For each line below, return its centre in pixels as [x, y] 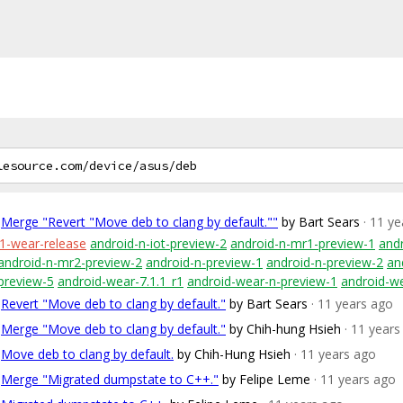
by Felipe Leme [266, 379]
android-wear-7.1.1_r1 [121, 281]
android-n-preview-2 [325, 262]
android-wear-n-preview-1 [262, 281]
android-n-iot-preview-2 [158, 243]
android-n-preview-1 [204, 262]
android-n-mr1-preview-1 [303, 243]
